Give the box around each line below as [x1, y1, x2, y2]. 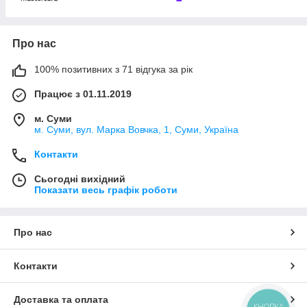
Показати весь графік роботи [34, 184, 177, 196]
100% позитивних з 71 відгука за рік [34, 64, 193, 75]
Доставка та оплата [14, 294, 108, 306]
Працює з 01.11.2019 [34, 88, 132, 100]
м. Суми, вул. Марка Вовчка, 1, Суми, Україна [34, 124, 238, 136]
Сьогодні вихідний [34, 173, 125, 185]
